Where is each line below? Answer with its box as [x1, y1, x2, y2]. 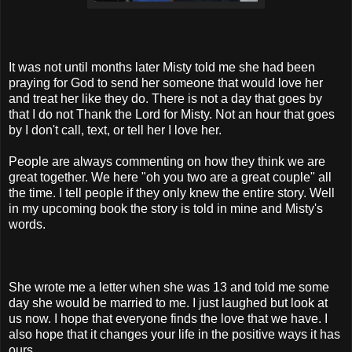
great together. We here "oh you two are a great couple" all [9, 170, 332, 184]
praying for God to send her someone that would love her [9, 75, 323, 90]
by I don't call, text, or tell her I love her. [9, 123, 222, 137]
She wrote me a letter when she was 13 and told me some [9, 280, 329, 294]
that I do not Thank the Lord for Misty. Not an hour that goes [9, 107, 335, 121]
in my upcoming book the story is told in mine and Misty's [9, 201, 323, 215]
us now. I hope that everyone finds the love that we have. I [9, 311, 328, 325]
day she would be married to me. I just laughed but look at [9, 295, 328, 310]
